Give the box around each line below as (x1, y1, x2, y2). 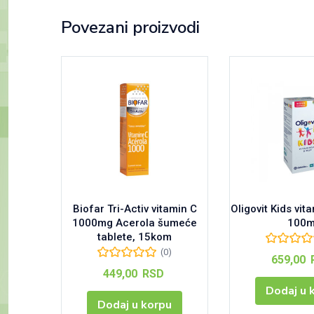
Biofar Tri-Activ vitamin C (72, 202, 197, 215)
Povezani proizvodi (61, 15, 200, 39)
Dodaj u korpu (97, 296, 172, 313)
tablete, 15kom (97, 230, 172, 243)
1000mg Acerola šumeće (72, 216, 197, 229)
